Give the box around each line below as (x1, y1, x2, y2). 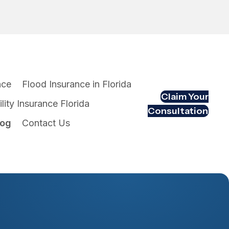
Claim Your (161, 90, 209, 102)
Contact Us (22, 118, 71, 129)
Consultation (147, 105, 208, 117)
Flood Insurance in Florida (22, 79, 132, 90)
